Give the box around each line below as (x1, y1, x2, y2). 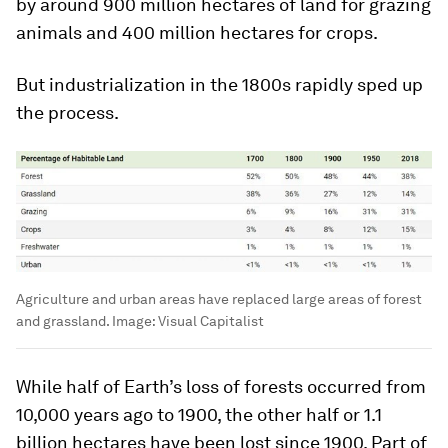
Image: (109, 313, 158, 330)
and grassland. (16, 313, 109, 330)
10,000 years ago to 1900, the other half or (16, 404, 364, 426)
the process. (16, 101, 119, 123)
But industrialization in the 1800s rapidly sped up (16, 73, 423, 95)
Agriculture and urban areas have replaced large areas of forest (16, 291, 422, 308)
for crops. (294, 21, 378, 43)
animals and (16, 21, 122, 43)
